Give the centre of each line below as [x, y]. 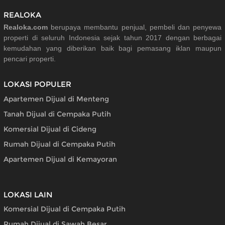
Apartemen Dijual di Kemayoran [60, 159]
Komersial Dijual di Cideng [50, 129]
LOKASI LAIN [28, 194]
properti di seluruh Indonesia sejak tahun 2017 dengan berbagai [113, 37]
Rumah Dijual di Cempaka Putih [60, 144]
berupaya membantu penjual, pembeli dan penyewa [135, 27]
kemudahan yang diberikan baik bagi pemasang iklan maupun [113, 48]
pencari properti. [30, 59]
